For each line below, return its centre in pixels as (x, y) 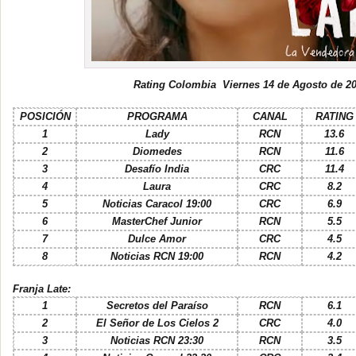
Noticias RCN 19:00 (157, 257)
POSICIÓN (45, 117)
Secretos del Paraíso (157, 306)
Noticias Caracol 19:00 (157, 204)
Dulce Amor (157, 239)
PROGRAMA (157, 117)
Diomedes (157, 152)
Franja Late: (42, 289)
